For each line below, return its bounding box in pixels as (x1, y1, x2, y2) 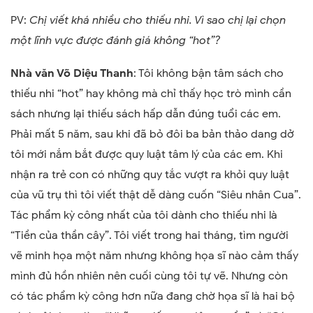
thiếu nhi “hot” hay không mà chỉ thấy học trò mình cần (10, 87, 291, 101)
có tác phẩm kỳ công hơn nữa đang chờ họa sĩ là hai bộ (10, 289, 295, 304)
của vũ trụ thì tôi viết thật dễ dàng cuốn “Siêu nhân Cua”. (10, 188, 301, 203)
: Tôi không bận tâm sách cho (133, 66, 284, 81)
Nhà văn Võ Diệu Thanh (10, 66, 133, 81)
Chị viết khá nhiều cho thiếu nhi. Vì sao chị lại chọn (29, 13, 286, 28)
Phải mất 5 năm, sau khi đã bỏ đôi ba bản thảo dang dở (10, 127, 294, 142)
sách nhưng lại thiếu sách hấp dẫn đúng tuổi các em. (10, 107, 281, 122)
